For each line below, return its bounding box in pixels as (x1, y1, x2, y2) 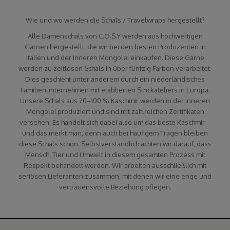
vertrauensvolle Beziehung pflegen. (59, 182, 171, 191)
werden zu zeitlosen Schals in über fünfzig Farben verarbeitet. (18, 64, 212, 72)
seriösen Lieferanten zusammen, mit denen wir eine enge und (18, 171, 212, 180)
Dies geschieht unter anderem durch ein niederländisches (25, 74, 205, 83)
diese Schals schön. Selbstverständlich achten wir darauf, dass (18, 139, 212, 148)
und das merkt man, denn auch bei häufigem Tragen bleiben (22, 128, 208, 137)
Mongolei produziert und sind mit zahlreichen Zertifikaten (26, 107, 204, 116)
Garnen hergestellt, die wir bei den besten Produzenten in (24, 42, 206, 51)
